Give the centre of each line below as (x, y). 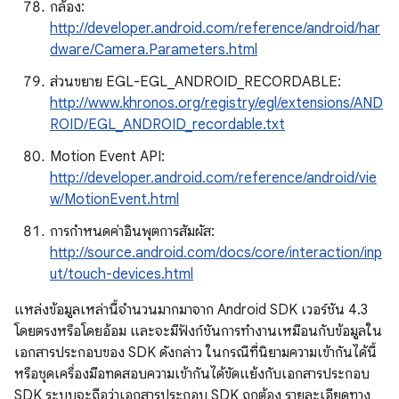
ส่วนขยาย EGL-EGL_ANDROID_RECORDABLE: (195, 82)
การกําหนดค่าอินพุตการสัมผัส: (132, 232)
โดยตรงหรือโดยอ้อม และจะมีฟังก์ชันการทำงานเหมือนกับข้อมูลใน (198, 331)
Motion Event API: (107, 157)
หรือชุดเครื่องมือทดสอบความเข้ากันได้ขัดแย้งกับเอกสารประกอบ (192, 374)
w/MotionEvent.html (114, 199)
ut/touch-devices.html (122, 274)
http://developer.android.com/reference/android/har (215, 28)
